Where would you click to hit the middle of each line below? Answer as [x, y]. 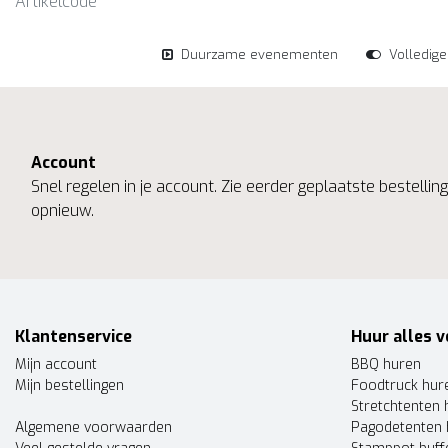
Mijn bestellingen [69, 385]
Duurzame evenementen [259, 54]
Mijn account [56, 364]
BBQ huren [386, 364]
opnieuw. [62, 210]
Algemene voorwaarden [93, 427]
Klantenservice [73, 336]
